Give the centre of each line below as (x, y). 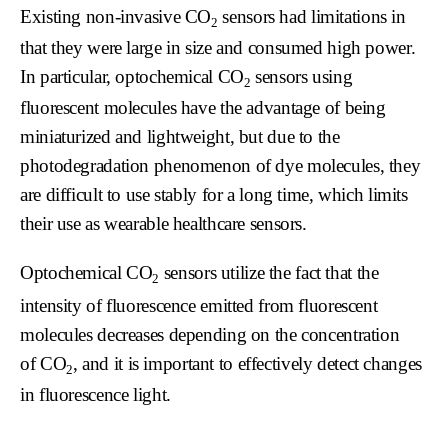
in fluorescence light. (95, 395)
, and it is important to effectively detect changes (247, 364)
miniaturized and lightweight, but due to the (180, 137)
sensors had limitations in (311, 16)
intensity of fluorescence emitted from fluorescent (199, 306)
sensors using (301, 76)
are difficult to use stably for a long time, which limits (214, 195)
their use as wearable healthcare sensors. (163, 224)
